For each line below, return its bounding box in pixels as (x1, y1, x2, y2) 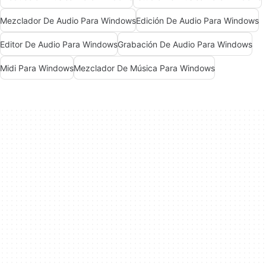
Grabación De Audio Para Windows (118, 39, 252, 49)
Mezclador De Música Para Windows (74, 62, 215, 73)
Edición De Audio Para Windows (136, 15, 259, 26)
